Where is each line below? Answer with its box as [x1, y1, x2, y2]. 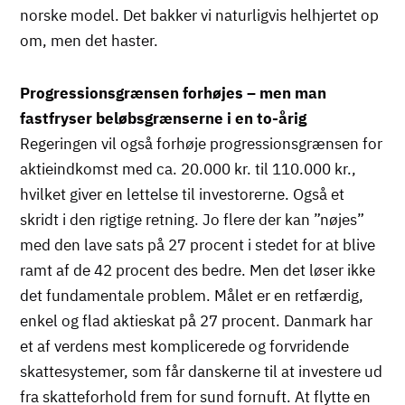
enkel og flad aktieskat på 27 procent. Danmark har [20, 310, 373, 331]
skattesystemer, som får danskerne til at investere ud [20, 361, 383, 381]
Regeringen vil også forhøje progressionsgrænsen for [20, 133, 383, 154]
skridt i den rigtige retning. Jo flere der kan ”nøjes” [20, 209, 365, 230]
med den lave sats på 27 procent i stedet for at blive [20, 234, 376, 255]
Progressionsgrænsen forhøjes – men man [20, 82, 327, 103]
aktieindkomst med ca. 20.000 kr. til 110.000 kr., [20, 158, 357, 179]
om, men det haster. [20, 30, 159, 51]
